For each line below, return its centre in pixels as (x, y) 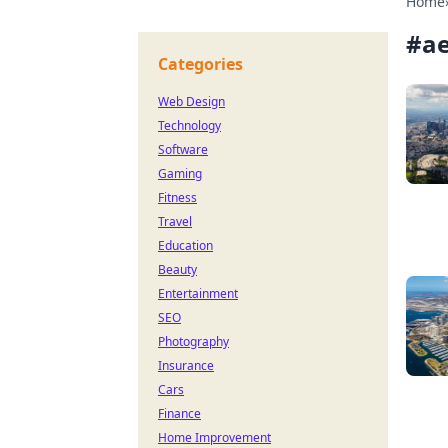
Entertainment (198, 293)
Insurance (186, 365)
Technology (189, 125)
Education (185, 245)
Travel (175, 221)
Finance (179, 413)
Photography (193, 341)
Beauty (177, 269)
